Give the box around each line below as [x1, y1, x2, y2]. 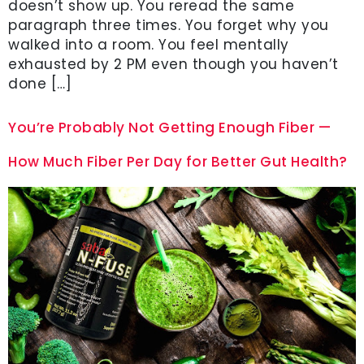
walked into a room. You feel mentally [8, 35, 289, 55]
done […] [8, 74, 71, 94]
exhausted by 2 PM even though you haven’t [8, 54, 339, 75]
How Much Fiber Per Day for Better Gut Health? [8, 151, 348, 171]
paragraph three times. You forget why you [8, 15, 329, 36]
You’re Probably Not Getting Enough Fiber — [8, 117, 331, 137]
